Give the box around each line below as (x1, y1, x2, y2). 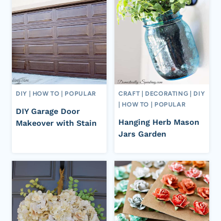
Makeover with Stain (16, 118, 97, 128)
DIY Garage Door (16, 106, 80, 116)
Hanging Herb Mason (118, 117, 199, 127)
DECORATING (145, 90, 188, 98)
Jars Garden (118, 129, 166, 139)
